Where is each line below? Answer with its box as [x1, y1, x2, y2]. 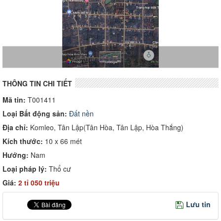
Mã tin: [2, 94, 26, 105]
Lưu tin [186, 199, 211, 209]
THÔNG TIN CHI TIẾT [2, 78, 72, 88]
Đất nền [67, 108, 94, 118]
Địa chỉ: [2, 122, 28, 132]
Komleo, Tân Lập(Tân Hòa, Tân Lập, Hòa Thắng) [28, 122, 184, 132]
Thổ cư [47, 163, 71, 174]
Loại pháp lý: [2, 163, 47, 174]
